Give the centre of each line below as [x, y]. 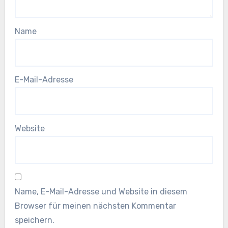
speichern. [34, 220]
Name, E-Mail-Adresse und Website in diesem [101, 191]
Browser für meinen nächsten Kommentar [95, 206]
